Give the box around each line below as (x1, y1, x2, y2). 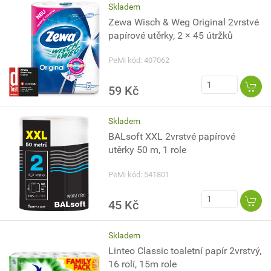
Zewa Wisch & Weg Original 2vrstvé (108, 16, 260, 28)
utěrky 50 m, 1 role (108, 144, 187, 155)
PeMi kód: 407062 (108, 56, 170, 65)
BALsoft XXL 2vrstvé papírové (108, 131, 236, 142)
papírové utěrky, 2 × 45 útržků (108, 30, 233, 41)
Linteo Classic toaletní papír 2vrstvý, (108, 245, 262, 256)
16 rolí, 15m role (108, 258, 177, 270)
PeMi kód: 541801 (108, 170, 170, 179)
